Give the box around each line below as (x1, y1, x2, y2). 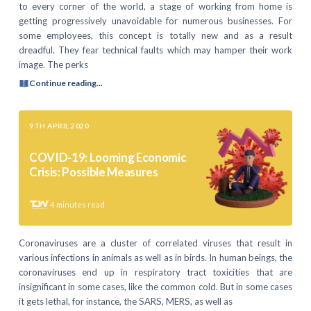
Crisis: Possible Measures (29, 164, 158, 179)
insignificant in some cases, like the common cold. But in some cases (19, 281, 292, 292)
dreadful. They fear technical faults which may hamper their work (19, 44, 292, 56)
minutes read (56, 200, 105, 209)
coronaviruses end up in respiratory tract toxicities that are (19, 267, 292, 278)
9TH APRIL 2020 (29, 121, 90, 131)
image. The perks (19, 58, 88, 70)
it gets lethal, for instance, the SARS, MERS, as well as (19, 296, 233, 307)
